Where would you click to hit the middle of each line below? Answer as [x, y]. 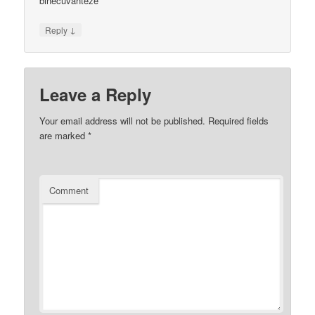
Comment [69, 190]
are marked [64, 135]
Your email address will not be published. [123, 120]
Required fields [237, 120]
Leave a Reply [96, 94]
